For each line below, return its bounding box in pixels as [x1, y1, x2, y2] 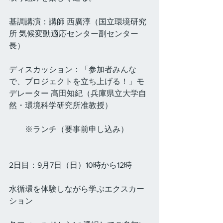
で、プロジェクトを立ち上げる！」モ [9, 77, 144, 86]
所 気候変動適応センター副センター [9, 29, 138, 38]
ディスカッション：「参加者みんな [9, 65, 136, 74]
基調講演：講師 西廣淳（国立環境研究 [9, 17, 146, 26]
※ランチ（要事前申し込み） [9, 125, 128, 133]
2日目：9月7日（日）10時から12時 [9, 161, 136, 169]
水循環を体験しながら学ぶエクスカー [9, 185, 144, 193]
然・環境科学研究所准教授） [9, 101, 112, 110]
